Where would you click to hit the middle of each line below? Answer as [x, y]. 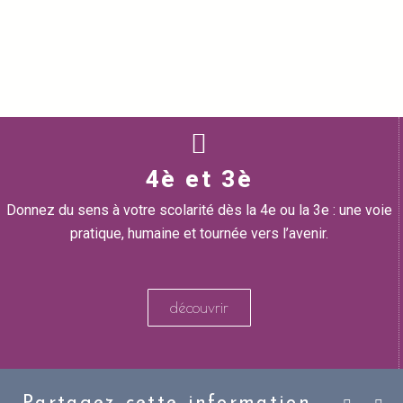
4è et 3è [199, 179]
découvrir [199, 308]
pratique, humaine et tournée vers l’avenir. [199, 233]
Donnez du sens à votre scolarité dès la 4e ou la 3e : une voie [199, 210]
